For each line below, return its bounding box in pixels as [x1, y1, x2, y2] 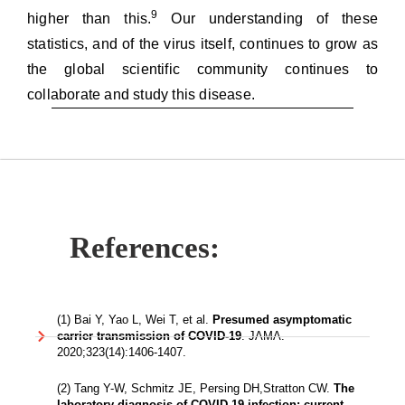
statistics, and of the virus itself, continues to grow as [27, 36, 378, 52]
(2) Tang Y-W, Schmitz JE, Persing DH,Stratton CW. [56, 381, 334, 396]
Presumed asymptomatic [212, 313, 352, 327]
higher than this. [27, 11, 152, 27]
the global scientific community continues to [27, 61, 378, 78]
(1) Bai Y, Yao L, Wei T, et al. [56, 313, 212, 327]
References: [70, 231, 220, 264]
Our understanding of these [157, 11, 378, 27]
